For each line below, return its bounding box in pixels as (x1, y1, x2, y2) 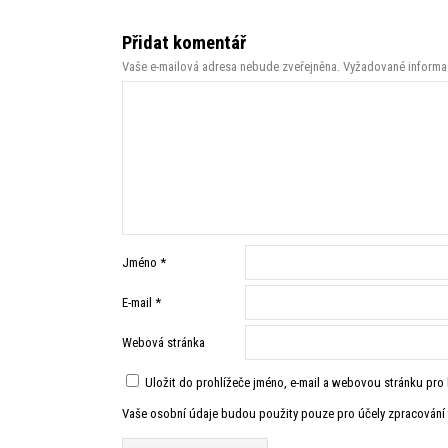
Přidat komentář (122, 31, 246, 54)
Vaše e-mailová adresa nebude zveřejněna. (122, 58, 340, 74)
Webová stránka (122, 334, 205, 350)
